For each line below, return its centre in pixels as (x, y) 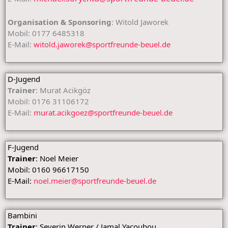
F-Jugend (23, 147)
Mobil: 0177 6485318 (45, 33)
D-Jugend (24, 79)
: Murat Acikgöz (63, 90)
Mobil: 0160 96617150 (47, 169)
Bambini (22, 215)
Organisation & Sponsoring (59, 22)
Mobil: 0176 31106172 (47, 101)
